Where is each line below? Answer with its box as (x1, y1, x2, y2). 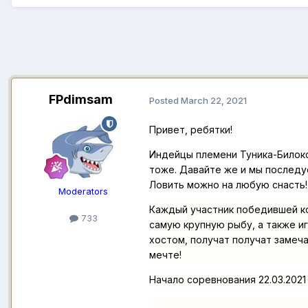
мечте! (149, 249, 181, 261)
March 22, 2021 (181, 94, 247, 106)
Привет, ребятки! (149, 124, 232, 136)
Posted (149, 94, 181, 106)
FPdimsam (48, 92, 113, 107)
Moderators (58, 186, 108, 197)
